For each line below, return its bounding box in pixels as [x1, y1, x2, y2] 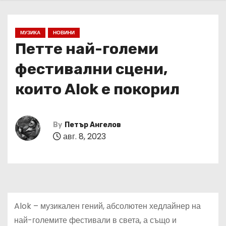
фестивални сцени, [15, 60, 167, 79]
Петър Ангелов [65, 120, 121, 129]
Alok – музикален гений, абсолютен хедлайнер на [14, 200, 201, 212]
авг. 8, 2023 [61, 130, 106, 142]
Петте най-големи [15, 40, 158, 59]
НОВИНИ [53, 29, 75, 37]
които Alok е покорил [15, 80, 180, 99]
